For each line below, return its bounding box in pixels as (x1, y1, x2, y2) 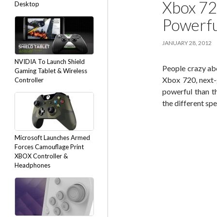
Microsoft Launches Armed (15, 134, 90, 141)
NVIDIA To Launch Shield (15, 58, 85, 65)
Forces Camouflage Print (15, 143, 84, 151)
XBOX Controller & (15, 152, 68, 160)
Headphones (15, 161, 50, 169)
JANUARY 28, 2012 (162, 39, 212, 46)
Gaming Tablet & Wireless (15, 67, 87, 75)
